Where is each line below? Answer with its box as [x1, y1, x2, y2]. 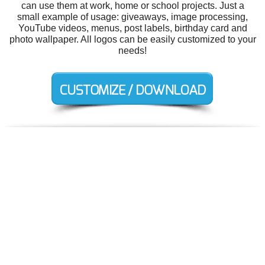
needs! [118, 46, 147, 56]
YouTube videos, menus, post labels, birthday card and [18, 23, 247, 34]
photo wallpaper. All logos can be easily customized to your [9, 34, 256, 45]
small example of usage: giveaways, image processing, [17, 12, 248, 22]
